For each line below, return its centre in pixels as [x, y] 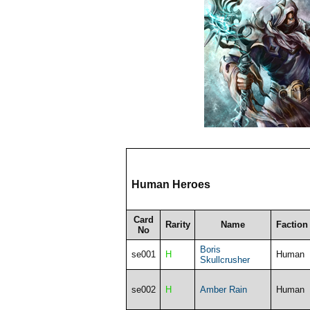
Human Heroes [171, 184]
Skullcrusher [225, 259]
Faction [292, 224]
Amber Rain [223, 289]
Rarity [177, 224]
